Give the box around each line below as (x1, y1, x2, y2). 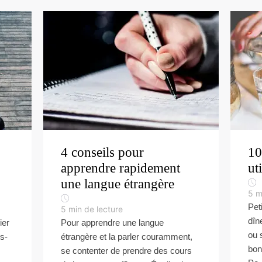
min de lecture (68, 204, 123, 214)
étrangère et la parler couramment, (61, 232, 192, 242)
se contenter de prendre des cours (61, 246, 192, 256)
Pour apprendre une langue (61, 218, 164, 227)
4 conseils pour (61, 145, 144, 160)
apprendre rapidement (61, 161, 180, 175)
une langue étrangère (61, 177, 174, 191)
